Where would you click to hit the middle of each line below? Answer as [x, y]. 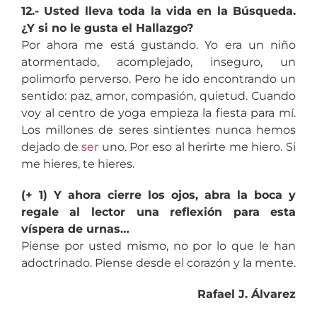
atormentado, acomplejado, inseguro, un [158, 62]
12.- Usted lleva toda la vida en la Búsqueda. [158, 11]
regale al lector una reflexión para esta [158, 212]
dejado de [51, 146]
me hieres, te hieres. [77, 163]
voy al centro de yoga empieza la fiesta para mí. [158, 113]
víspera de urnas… [75, 229]
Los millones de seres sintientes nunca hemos [158, 129]
